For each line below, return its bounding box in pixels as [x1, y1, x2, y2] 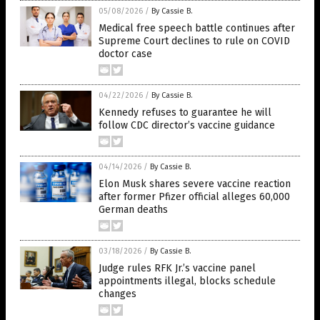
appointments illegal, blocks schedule [99, 275, 276, 287]
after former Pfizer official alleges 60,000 [99, 191, 290, 203]
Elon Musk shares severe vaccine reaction [99, 178, 291, 190]
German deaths [99, 204, 168, 216]
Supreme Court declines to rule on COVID [99, 35, 290, 47]
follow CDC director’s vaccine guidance [99, 119, 275, 131]
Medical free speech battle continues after [99, 22, 295, 34]
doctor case [99, 48, 152, 60]
